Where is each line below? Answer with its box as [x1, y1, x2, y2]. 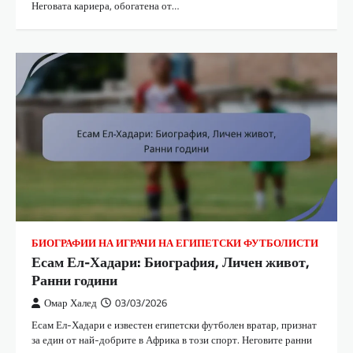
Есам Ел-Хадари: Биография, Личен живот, [32, 251, 310, 273]
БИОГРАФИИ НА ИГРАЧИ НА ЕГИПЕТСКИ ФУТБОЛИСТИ [32, 235, 318, 251]
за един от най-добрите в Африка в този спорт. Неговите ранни [32, 331, 312, 347]
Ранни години [32, 269, 117, 291]
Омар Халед [44, 295, 97, 310]
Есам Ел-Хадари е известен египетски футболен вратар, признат [32, 316, 317, 333]
